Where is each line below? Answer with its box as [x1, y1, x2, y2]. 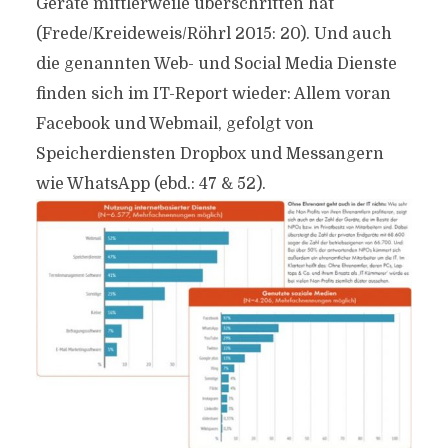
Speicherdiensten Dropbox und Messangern [35, 145, 384, 163]
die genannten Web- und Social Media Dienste [35, 55, 397, 73]
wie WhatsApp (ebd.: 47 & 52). [35, 175, 266, 193]
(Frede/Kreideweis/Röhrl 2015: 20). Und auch [35, 25, 392, 43]
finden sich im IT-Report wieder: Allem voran [35, 85, 391, 103]
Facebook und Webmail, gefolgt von [35, 115, 314, 133]
